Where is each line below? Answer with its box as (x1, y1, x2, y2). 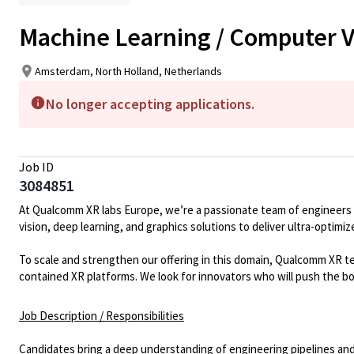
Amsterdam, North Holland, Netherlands (35, 63, 222, 78)
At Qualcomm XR (19, 202, 100, 217)
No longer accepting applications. (46, 95, 254, 113)
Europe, (124, 202, 163, 217)
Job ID (19, 159, 54, 175)
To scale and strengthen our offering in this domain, (19, 252, 273, 267)
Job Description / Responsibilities (19, 308, 184, 323)
